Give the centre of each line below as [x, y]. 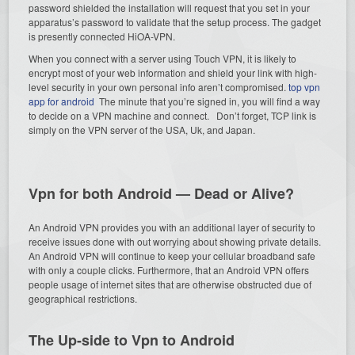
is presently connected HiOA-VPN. [102, 36]
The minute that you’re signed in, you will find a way [208, 101]
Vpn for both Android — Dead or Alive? [162, 193]
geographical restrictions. [83, 298]
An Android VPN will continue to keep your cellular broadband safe [172, 255]
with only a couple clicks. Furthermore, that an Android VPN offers [169, 269]
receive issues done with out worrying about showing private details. [175, 241]
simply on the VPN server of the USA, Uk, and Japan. [143, 129]
